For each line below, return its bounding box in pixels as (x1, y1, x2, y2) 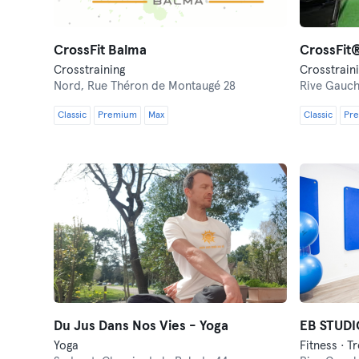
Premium (98, 111, 138, 120)
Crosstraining (54, 64, 126, 76)
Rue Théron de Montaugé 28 (87, 80, 236, 92)
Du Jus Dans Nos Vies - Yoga (54, 320, 229, 333)
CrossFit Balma (54, 44, 147, 58)
